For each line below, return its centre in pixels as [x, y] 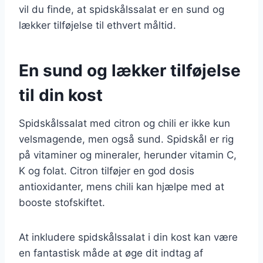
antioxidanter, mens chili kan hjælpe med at [122, 186]
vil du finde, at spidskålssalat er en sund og [122, 9]
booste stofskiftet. [62, 202]
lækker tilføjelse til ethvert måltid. [97, 25]
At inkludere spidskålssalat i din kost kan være [128, 237]
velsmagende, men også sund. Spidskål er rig [126, 139]
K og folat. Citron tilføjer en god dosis [107, 171]
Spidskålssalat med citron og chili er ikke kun [124, 123]
